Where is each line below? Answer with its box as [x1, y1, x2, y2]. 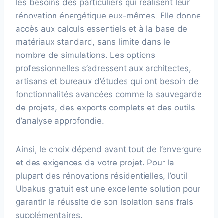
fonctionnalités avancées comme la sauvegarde [16, 89, 202, 99]
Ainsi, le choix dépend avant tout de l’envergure [16, 144, 201, 154]
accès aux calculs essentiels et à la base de [16, 23, 187, 34]
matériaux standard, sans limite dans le [16, 36, 170, 47]
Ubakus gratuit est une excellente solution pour [16, 183, 200, 194]
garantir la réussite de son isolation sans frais [16, 197, 193, 207]
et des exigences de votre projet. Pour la [16, 157, 174, 167]
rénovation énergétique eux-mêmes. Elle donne [16, 10, 201, 20]
